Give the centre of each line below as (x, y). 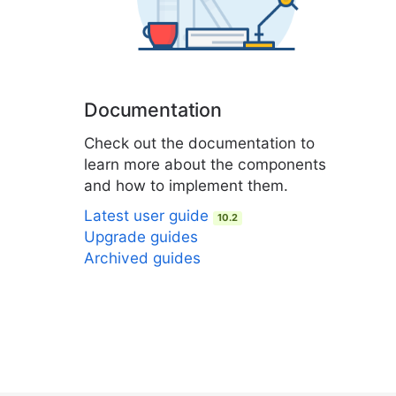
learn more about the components (205, 164)
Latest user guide (148, 215)
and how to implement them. (186, 185)
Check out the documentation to (199, 143)
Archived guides (142, 258)
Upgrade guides (141, 236)
